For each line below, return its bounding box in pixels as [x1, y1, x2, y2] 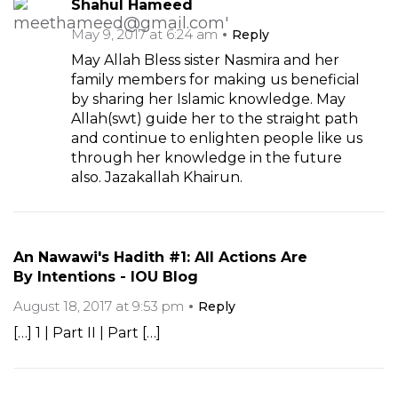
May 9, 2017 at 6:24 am [71, 26, 218, 44]
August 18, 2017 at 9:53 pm [13, 298, 184, 315]
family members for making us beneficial [71, 71, 360, 89]
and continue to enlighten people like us [71, 130, 362, 147]
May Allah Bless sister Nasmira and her [71, 52, 339, 69]
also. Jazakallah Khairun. [71, 169, 243, 187]
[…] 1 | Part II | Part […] [13, 324, 161, 342]
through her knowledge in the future [71, 149, 342, 167]
